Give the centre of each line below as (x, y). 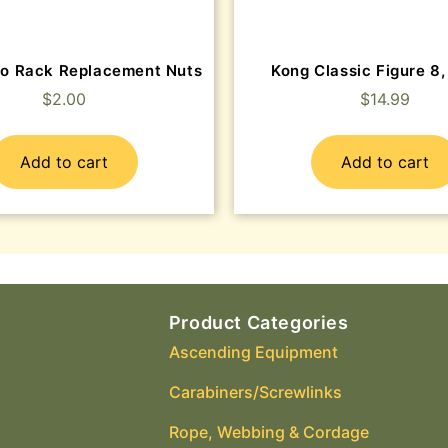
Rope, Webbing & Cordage (268, 432)
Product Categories (258, 323)
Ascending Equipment (253, 352)
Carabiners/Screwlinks (255, 392)
